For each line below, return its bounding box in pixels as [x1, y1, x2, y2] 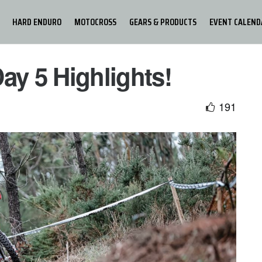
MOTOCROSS [74, 15, 116, 29]
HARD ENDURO [12, 15, 61, 29]
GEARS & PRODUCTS [129, 15, 196, 29]
